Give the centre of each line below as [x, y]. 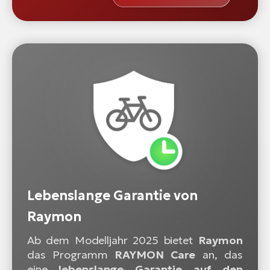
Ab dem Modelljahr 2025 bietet [113, 240]
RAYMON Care [155, 254]
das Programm [71, 254]
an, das [219, 254]
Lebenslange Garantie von [112, 195]
